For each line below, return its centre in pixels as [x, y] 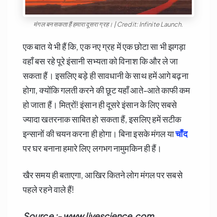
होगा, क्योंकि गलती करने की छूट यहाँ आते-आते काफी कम [107, 90]
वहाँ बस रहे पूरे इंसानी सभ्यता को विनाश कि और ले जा [101, 61]
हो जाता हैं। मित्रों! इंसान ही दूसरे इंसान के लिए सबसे [100, 104]
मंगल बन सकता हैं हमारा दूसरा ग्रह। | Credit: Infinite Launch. [108, 24]
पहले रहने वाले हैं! [49, 189]
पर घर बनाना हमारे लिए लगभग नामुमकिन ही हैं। [93, 148]
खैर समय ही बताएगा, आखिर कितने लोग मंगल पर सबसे [103, 174]
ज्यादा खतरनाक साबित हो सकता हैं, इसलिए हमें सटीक [102, 119]
